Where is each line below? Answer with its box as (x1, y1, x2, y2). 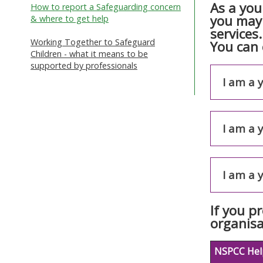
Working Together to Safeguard (31, 36, 155, 48)
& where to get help (31, 12, 109, 24)
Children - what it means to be (31, 48, 148, 59)
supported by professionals (31, 59, 137, 71)
